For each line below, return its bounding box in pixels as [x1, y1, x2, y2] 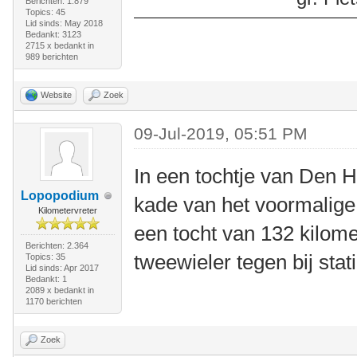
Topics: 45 [25, 7, 65, 18]
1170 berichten [25, 296, 82, 307]
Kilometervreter [37, 206, 97, 216]
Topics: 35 [25, 252, 65, 262]
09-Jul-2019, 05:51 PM [134, 124, 308, 143]
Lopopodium [20, 189, 99, 203]
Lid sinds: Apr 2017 [25, 263, 99, 273]
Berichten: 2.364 [25, 241, 88, 251]
